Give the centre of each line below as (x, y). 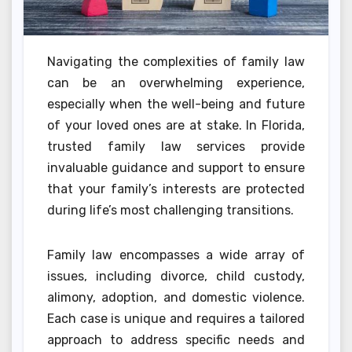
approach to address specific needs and (176, 340)
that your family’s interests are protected (176, 189)
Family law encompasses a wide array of (176, 255)
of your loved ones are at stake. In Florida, (176, 126)
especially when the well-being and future (176, 104)
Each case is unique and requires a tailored (176, 319)
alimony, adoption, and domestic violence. (176, 298)
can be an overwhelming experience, (176, 83)
